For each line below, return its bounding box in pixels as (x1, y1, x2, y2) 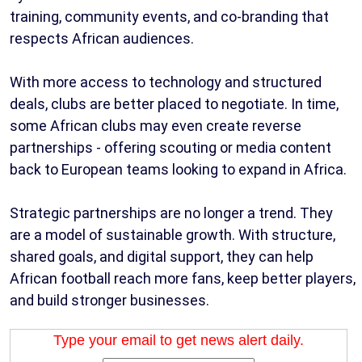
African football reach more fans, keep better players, (10, 270, 356, 288)
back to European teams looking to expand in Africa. (10, 161, 347, 179)
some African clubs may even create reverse (10, 117, 301, 135)
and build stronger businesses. (10, 292, 209, 309)
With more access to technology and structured (10, 74, 322, 91)
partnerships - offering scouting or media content (10, 139, 331, 157)
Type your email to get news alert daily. (53, 332, 304, 349)
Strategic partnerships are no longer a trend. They (10, 204, 333, 222)
